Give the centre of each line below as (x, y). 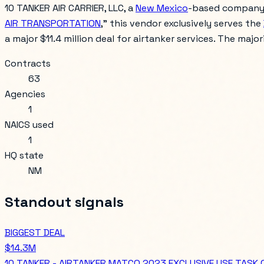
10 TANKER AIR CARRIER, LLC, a (70, 8)
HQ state (24, 155)
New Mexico (162, 8)
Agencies (25, 94)
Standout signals (64, 202)
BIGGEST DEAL (35, 232)
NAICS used (29, 124)
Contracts (28, 63)
